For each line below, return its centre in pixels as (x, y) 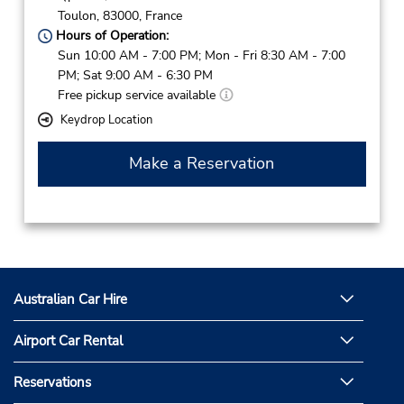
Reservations (52, 383)
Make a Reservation (202, 163)
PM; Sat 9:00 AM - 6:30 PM (135, 75)
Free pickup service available (138, 95)
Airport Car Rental (68, 341)
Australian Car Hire (70, 300)
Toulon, (78, 15)
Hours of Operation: (110, 35)
